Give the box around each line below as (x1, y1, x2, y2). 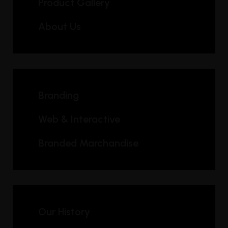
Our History (38, 206, 90, 218)
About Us (38, 20, 81, 33)
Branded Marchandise (38, 137, 138, 149)
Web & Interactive (38, 113, 120, 125)
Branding (38, 89, 79, 101)
